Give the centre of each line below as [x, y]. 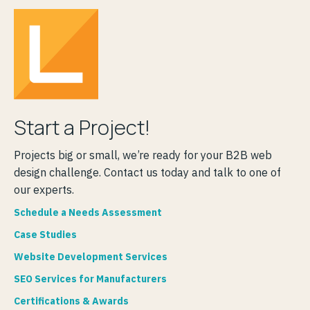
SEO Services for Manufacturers [90, 279]
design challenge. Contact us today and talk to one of [147, 173]
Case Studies [45, 235]
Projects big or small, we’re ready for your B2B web [143, 155]
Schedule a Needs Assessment [88, 213]
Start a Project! [82, 128]
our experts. [44, 190]
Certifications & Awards [71, 301]
